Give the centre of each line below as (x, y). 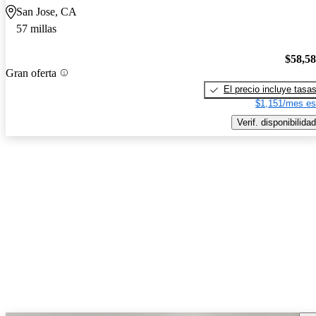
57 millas (36, 29)
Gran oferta (31, 73)
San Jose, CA (47, 12)
